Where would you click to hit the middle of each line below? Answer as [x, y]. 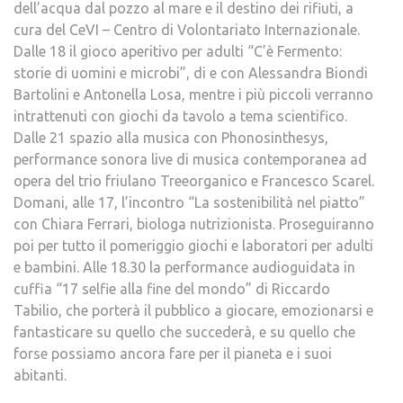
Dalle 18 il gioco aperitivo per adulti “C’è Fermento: [178, 51]
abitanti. [40, 375]
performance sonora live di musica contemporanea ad [190, 159]
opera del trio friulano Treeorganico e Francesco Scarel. [194, 180]
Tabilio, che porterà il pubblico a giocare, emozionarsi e [193, 310]
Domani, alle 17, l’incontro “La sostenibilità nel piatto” [189, 202]
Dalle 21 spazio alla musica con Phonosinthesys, [171, 137]
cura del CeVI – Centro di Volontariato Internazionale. [187, 29]
